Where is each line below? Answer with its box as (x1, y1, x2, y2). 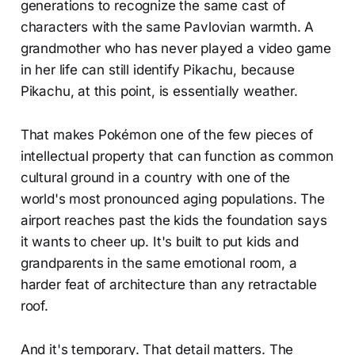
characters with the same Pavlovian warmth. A (20, 18, 315, 35)
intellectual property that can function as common (20, 147, 334, 164)
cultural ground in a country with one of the (20, 169, 291, 185)
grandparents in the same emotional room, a (20, 254, 297, 271)
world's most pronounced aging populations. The (20, 190, 325, 207)
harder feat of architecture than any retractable (20, 276, 317, 292)
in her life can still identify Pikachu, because (20, 61, 295, 78)
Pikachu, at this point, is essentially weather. (20, 82, 298, 99)
